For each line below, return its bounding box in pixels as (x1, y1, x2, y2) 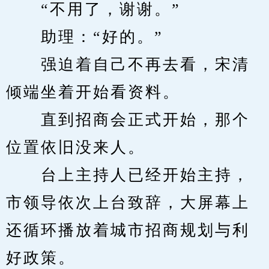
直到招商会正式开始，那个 (6, 111, 250, 128)
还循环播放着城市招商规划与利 (6, 222, 250, 239)
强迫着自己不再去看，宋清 (6, 56, 250, 73)
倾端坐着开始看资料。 (6, 83, 180, 101)
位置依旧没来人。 (6, 139, 145, 156)
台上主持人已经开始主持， (6, 166, 250, 184)
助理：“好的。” (6, 28, 163, 46)
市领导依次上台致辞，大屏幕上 (6, 194, 250, 211)
